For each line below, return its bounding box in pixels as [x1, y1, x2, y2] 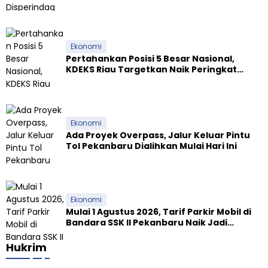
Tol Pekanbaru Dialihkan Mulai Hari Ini [66, 140, 237, 153]
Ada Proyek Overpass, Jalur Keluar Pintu [66, 129, 250, 142]
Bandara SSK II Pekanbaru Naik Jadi [66, 217, 227, 229]
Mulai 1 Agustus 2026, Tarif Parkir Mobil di [66, 206, 251, 218]
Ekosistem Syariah [66, 74, 150, 87]
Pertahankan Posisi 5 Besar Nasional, [66, 53, 234, 65]
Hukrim [6, 240, 47, 255]
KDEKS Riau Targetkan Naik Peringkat [66, 63, 237, 76]
